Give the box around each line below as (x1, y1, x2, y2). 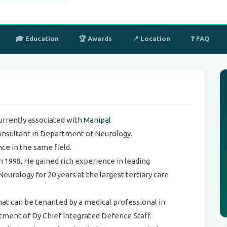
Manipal (84, 116, 111, 124)
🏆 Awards (79, 35, 112, 42)
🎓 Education (16, 35, 59, 42)
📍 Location (132, 35, 170, 42)
